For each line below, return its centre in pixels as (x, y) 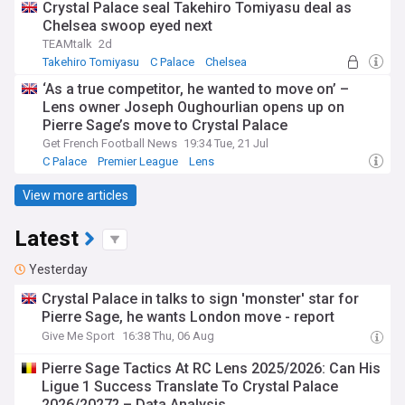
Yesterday (58, 269)
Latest (47, 239)
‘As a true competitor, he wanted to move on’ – (196, 89)
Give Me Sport (79, 336)
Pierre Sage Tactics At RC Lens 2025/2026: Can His (212, 368)
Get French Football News (110, 143)
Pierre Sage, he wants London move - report (188, 317)
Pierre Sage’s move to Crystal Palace (165, 125)
